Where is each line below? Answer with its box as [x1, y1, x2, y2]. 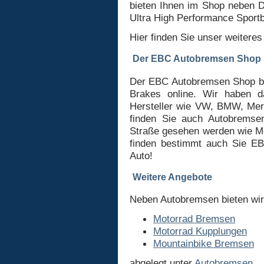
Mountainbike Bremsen [153, 237, 254, 249]
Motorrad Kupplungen [153, 225, 247, 237]
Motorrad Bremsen [153, 212, 235, 225]
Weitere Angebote [133, 171, 212, 182]
